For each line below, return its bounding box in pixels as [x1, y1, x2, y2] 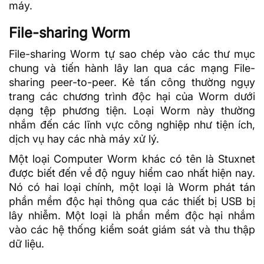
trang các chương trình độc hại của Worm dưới [9, 90, 255, 103]
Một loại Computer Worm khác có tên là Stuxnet [9, 153, 255, 166]
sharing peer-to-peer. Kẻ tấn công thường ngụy [9, 76, 255, 89]
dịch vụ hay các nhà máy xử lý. [9, 133, 159, 146]
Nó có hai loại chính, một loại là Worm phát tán [9, 181, 255, 194]
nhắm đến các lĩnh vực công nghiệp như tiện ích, [9, 118, 255, 131]
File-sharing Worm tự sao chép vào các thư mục [9, 48, 255, 61]
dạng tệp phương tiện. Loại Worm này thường [9, 104, 255, 117]
